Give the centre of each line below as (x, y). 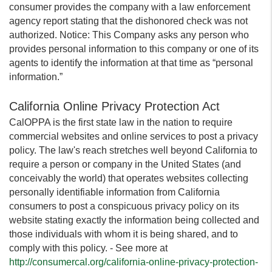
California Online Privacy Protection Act (114, 106)
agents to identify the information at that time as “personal (131, 63)
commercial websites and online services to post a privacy (134, 136)
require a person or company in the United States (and (125, 164)
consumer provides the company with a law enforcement (130, 7)
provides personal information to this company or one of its (134, 49)
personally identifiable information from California (114, 192)
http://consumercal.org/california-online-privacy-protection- (134, 262)
